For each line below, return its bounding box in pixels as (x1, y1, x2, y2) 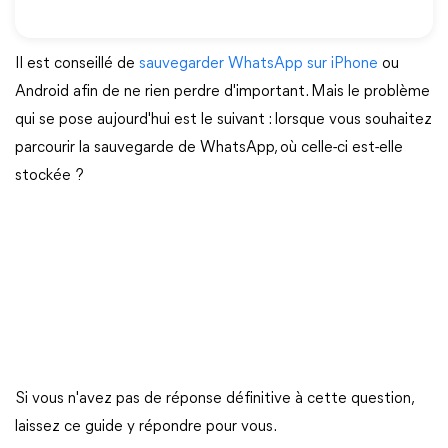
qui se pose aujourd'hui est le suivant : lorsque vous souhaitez (15, 112, 432, 128)
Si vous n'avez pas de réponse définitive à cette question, (15, 391, 413, 407)
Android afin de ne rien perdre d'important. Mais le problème (15, 84, 430, 100)
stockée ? (15, 168, 84, 184)
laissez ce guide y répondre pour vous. (15, 419, 277, 435)
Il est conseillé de (15, 56, 139, 72)
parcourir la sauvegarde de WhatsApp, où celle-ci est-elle (15, 140, 403, 156)
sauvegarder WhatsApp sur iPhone (139, 56, 378, 72)
